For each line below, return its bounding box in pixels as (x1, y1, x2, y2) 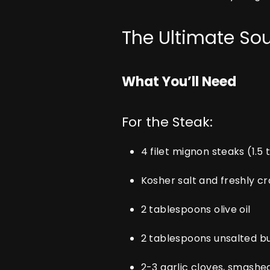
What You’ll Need (121, 72, 236, 91)
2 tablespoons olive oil (140, 202, 251, 216)
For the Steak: (121, 113, 213, 131)
